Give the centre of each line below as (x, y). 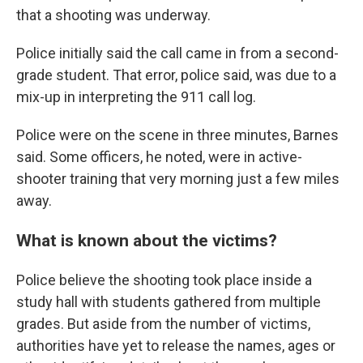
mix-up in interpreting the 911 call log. (136, 97)
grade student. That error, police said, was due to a (176, 75)
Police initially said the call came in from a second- (177, 53)
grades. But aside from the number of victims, (163, 324)
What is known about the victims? (147, 240)
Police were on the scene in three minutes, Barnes (177, 135)
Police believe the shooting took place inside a (164, 280)
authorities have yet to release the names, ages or (176, 346)
